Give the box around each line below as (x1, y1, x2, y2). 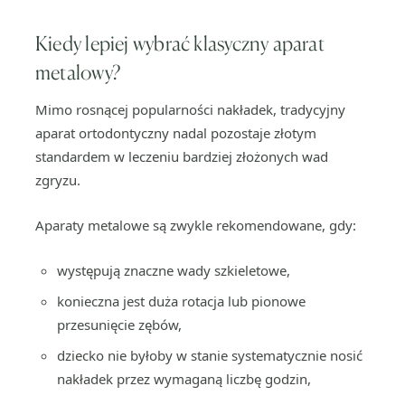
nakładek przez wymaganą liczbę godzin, (57, 370, 311, 388)
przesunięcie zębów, (57, 316, 182, 334)
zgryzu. (35, 171, 80, 189)
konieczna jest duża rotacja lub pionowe (57, 292, 306, 310)
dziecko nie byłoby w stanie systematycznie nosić (57, 346, 363, 364)
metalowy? (35, 60, 120, 84)
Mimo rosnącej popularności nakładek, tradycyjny (35, 100, 345, 118)
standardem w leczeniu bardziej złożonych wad (35, 147, 328, 165)
